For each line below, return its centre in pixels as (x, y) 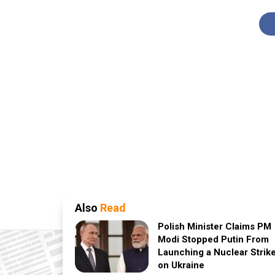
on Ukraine (181, 265)
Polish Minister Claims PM (215, 226)
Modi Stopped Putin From (213, 239)
